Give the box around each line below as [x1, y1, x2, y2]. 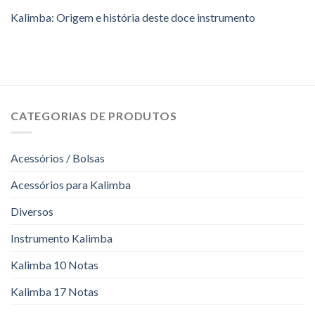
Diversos [11, 205, 53, 219]
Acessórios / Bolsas [11, 151, 105, 165]
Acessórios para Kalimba [11, 178, 131, 192]
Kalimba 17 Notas [11, 285, 98, 299]
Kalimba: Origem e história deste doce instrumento [11, 10, 255, 24]
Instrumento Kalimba [11, 231, 112, 245]
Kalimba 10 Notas [11, 258, 98, 272]
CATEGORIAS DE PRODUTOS [11, 108, 177, 122]
